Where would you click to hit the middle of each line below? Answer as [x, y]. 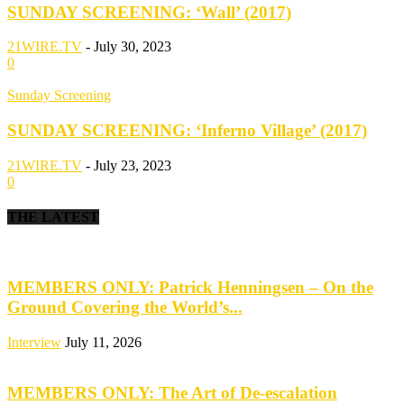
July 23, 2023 [133, 165]
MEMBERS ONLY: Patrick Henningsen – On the [190, 287]
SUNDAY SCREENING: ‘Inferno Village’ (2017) [187, 130]
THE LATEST [53, 216]
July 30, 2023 [133, 47]
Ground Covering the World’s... [125, 307]
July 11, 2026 [103, 342]
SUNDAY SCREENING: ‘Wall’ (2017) [149, 12]
